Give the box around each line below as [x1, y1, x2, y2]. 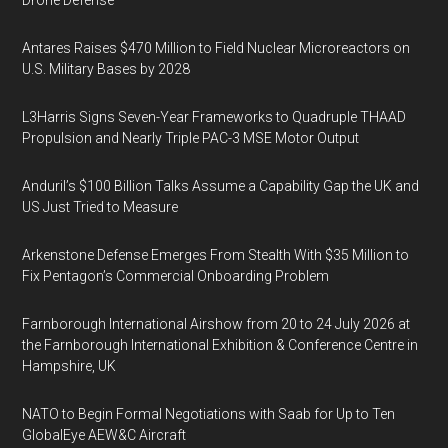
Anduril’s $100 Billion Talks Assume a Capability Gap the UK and [22, 178, 420, 194]
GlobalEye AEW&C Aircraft [22, 427, 187, 443]
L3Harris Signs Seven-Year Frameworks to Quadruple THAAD [22, 109, 407, 125]
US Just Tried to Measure [22, 199, 179, 215]
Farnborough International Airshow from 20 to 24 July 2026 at [22, 316, 411, 332]
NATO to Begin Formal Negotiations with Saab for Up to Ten [22, 406, 396, 422]
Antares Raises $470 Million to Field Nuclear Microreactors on [22, 40, 411, 56]
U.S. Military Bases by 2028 [22, 61, 191, 77]
